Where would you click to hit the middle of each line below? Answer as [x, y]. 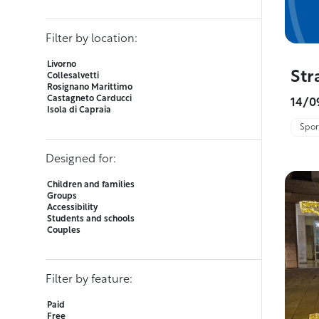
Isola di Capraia [79, 111]
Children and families [91, 185]
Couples [64, 231]
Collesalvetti [73, 77]
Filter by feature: [89, 280]
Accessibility [72, 208]
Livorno [62, 65]
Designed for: [81, 160]
